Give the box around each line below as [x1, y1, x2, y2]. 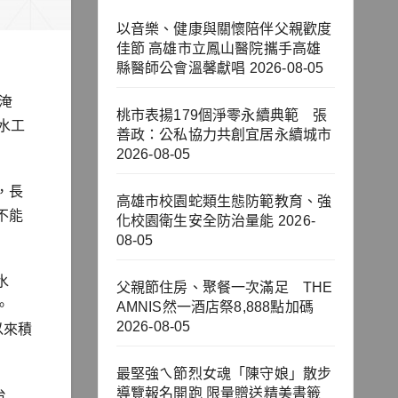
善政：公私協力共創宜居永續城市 [115, 127, 332, 143]
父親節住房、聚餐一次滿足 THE [115, 280, 333, 296]
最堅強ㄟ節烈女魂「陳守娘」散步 [115, 366, 332, 382]
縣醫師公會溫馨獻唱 [115, 60, 246, 76]
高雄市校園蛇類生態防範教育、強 [115, 194, 332, 210]
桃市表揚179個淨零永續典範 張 [115, 107, 328, 123]
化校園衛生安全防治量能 [115, 213, 275, 229]
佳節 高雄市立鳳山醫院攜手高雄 [115, 41, 322, 57]
